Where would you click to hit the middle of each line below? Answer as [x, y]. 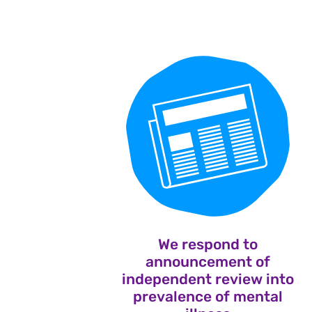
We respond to [208, 244]
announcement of [208, 262]
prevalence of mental [208, 297]
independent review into [208, 279]
